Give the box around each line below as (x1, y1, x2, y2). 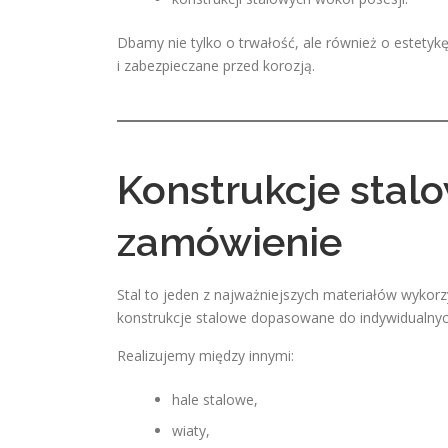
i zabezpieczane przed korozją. (117, 56, 315, 75)
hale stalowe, (172, 390, 258, 409)
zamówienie (117, 218, 342, 265)
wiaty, (172, 421, 210, 440)
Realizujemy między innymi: (117, 346, 294, 365)
